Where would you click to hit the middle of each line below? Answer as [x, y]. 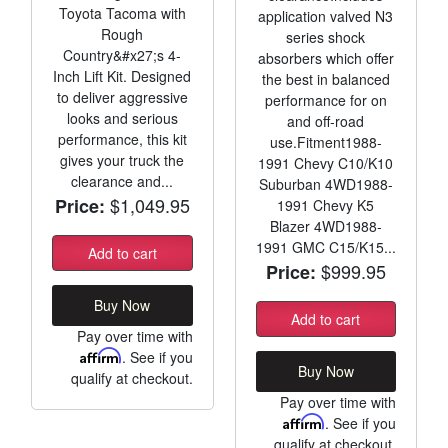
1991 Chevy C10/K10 [326, 162]
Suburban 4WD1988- [325, 183]
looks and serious [122, 117]
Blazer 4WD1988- [325, 225]
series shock [326, 36]
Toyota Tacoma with [122, 12]
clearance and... [122, 180]
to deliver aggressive [122, 96]
